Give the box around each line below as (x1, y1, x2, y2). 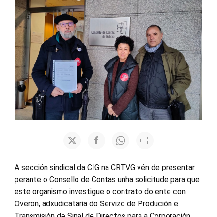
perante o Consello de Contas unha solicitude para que (15, 175, 200, 184)
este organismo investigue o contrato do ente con (15, 187, 186, 196)
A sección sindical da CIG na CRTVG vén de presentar (15, 163, 195, 172)
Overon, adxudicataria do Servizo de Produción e (15, 199, 178, 208)
